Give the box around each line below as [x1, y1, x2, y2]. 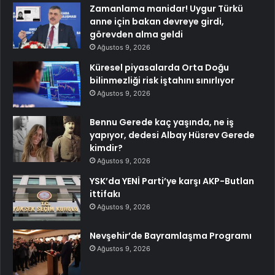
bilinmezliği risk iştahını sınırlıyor [90, 74, 234, 87]
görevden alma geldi [90, 28, 183, 41]
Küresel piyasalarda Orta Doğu [90, 61, 229, 74]
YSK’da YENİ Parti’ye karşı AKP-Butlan [90, 175, 254, 188]
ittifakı [90, 188, 120, 201]
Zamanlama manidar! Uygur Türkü [90, 2, 243, 15]
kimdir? [90, 142, 123, 155]
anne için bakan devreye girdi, [90, 15, 224, 28]
